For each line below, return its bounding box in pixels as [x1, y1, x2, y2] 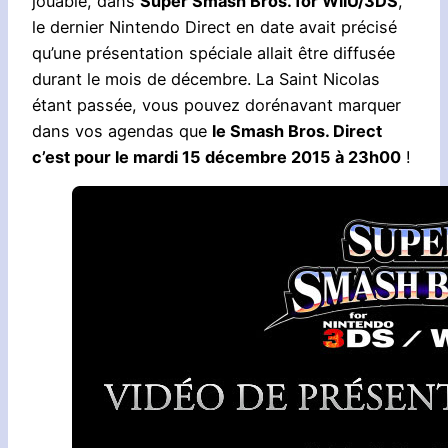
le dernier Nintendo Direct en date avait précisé [32, 16, 397, 37]
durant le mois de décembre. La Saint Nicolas [32, 68, 380, 89]
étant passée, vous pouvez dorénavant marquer [32, 94, 401, 115]
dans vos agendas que [32, 120, 212, 141]
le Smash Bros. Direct [212, 120, 382, 141]
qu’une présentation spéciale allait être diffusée [32, 42, 395, 63]
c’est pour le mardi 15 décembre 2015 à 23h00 [32, 146, 401, 167]
